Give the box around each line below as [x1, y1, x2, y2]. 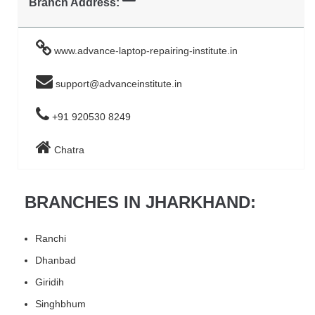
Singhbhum [35, 298, 86, 310]
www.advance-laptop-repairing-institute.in [51, 44, 238, 56]
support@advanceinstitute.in [53, 77, 183, 89]
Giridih [35, 276, 64, 288]
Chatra [51, 143, 85, 155]
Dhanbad [35, 255, 76, 266]
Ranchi [35, 233, 66, 245]
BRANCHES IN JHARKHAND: [25, 193, 256, 212]
